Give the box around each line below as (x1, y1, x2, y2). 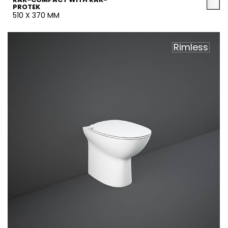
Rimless (174, 41, 208, 53)
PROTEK (13, 2, 40, 12)
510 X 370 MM (13, 10, 60, 20)
